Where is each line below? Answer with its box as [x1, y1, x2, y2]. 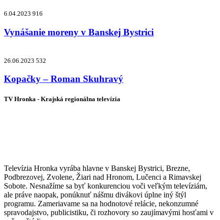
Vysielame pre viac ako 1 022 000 [4, 117, 200, 134]
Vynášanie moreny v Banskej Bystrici [4, 27, 154, 37]
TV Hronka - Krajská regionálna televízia [4, 95, 120, 103]
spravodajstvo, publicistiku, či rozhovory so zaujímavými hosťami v [4, 208, 214, 217]
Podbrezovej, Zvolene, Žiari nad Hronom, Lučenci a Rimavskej [4, 172, 201, 181]
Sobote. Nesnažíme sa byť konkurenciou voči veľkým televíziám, [4, 181, 207, 190]
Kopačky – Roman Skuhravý [4, 74, 123, 84]
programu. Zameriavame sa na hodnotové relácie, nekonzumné [4, 199, 198, 208]
